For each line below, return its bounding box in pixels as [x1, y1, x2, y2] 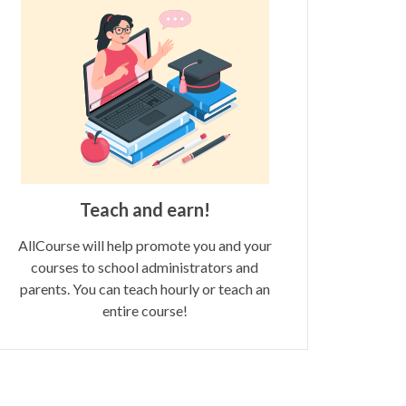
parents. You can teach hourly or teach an [19, 279, 270, 297]
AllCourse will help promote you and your [17, 236, 272, 254]
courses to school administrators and [31, 257, 259, 275]
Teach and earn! [79, 198, 210, 220]
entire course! [101, 301, 188, 319]
